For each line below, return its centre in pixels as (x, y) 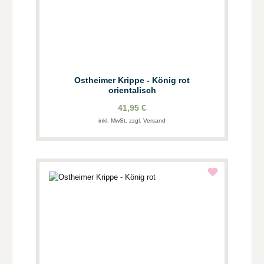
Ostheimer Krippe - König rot (132, 80)
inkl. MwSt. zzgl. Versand (132, 120)
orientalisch (132, 90)
